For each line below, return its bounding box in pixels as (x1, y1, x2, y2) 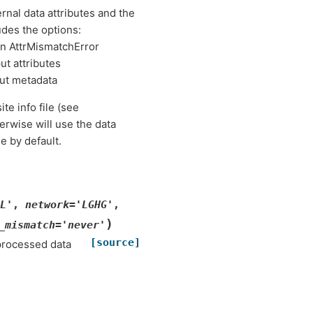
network (25, 198, 69, 211)
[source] (90, 235, 141, 249)
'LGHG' (75, 198, 113, 211)
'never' (61, 218, 105, 231)
